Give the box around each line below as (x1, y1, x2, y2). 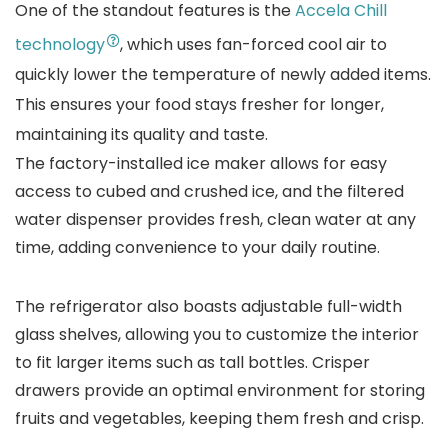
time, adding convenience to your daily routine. (15, 236, 380, 259)
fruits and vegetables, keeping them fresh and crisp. (15, 407, 428, 430)
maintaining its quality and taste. (15, 123, 272, 146)
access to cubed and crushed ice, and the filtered (15, 180, 404, 203)
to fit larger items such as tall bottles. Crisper (15, 351, 370, 374)
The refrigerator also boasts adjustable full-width (15, 295, 402, 318)
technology (15, 33, 105, 56)
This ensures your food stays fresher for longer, (15, 93, 384, 116)
